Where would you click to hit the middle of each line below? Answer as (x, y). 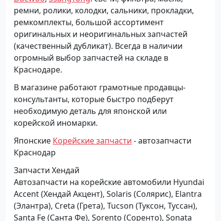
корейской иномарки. (56, 123)
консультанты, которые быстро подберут (94, 99)
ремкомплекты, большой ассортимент (89, 22)
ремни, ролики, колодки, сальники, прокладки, (104, 10)
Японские (33, 140)
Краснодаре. (38, 69)
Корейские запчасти (92, 140)
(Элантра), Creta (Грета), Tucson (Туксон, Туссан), (106, 205)
